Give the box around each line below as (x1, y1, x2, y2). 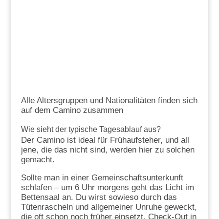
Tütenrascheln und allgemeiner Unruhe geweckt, (21, 202, 197, 212)
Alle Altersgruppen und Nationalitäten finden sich (21, 95, 197, 105)
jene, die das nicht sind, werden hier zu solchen (21, 145, 195, 154)
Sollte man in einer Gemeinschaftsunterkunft (21, 173, 183, 182)
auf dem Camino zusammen (21, 105, 123, 115)
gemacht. (21, 154, 55, 164)
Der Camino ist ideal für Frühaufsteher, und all (21, 135, 189, 145)
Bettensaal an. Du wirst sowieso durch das (21, 192, 177, 202)
